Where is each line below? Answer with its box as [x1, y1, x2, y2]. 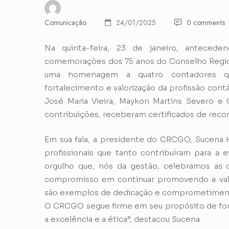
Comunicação [44, 17, 86, 28]
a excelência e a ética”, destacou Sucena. [44, 214, 201, 224]
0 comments [187, 17, 225, 28]
